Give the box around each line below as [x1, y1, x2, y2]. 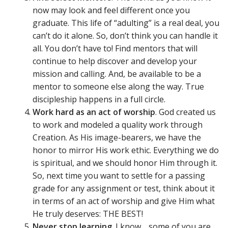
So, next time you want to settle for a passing [33, 169, 205, 181]
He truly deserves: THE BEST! [33, 208, 143, 219]
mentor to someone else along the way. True [33, 80, 204, 92]
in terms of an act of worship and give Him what [33, 195, 215, 207]
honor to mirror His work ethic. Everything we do [33, 144, 219, 156]
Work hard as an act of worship [33, 106, 155, 118]
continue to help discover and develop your [33, 55, 197, 67]
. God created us [155, 106, 216, 118]
